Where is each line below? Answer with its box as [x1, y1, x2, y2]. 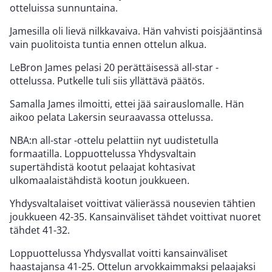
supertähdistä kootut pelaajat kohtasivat [10, 160, 195, 174]
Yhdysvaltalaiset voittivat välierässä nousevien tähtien [10, 196, 256, 210]
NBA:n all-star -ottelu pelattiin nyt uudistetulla [10, 133, 219, 147]
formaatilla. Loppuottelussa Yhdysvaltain [10, 146, 196, 160]
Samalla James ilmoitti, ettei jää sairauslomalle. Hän [10, 97, 244, 110]
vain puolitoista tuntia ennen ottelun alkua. [10, 37, 206, 51]
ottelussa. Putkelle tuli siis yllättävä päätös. [10, 73, 205, 87]
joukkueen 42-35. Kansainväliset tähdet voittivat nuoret [10, 209, 261, 223]
